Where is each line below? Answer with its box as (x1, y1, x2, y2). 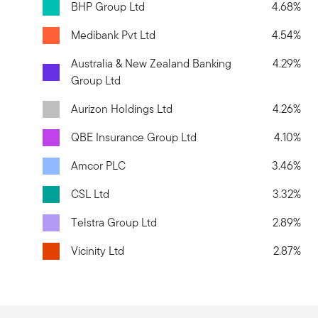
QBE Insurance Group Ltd (71, 128, 197, 146)
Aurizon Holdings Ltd (71, 100, 172, 117)
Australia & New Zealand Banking (71, 55, 231, 72)
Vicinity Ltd (71, 242, 124, 259)
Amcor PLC (71, 157, 126, 174)
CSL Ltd (71, 185, 109, 202)
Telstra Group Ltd (71, 214, 157, 231)
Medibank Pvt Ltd (71, 26, 155, 43)
